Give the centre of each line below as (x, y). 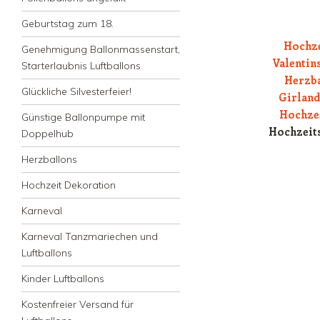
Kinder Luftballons (63, 279)
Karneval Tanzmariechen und (90, 237)
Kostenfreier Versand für (77, 305)
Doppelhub (47, 134)
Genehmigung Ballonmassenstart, (101, 50)
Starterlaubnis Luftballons (81, 66)
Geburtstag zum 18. (67, 24)
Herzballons (49, 160)
